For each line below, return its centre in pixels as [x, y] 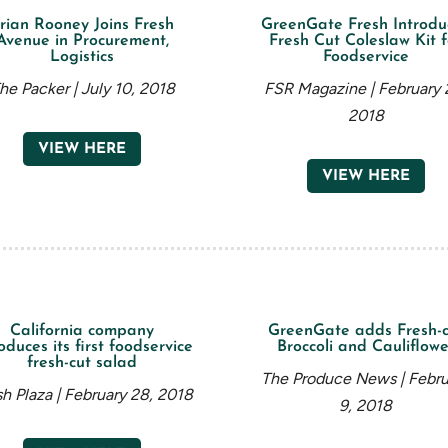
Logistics [82, 57]
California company [82, 331]
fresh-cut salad [82, 363]
